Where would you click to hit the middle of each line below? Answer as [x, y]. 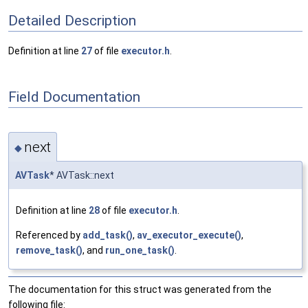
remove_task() [49, 250]
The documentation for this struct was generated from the [140, 289]
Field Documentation [74, 97]
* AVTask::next [82, 175]
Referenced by [49, 235]
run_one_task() [140, 250]
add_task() [108, 235]
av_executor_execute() [189, 235]
